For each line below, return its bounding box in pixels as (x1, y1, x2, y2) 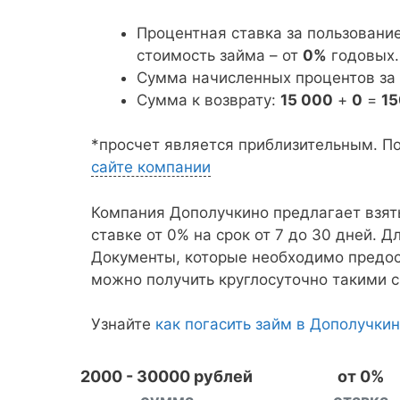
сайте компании (91, 158, 211, 176)
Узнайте (91, 315, 155, 333)
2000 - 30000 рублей (80, 367, 254, 386)
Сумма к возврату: (137, 90, 280, 109)
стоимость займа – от (137, 46, 303, 64)
